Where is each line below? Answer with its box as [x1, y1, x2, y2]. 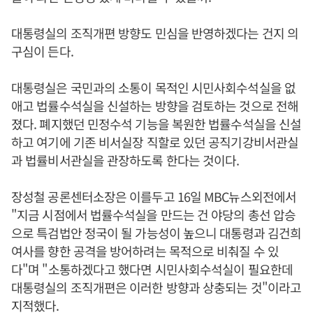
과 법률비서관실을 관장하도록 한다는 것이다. [11, 151, 240, 169]
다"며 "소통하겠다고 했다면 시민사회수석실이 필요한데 [11, 260, 293, 278]
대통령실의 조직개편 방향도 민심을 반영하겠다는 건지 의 [11, 24, 299, 42]
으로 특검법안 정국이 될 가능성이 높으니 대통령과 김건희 [11, 224, 302, 242]
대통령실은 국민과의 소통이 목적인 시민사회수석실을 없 [11, 78, 296, 96]
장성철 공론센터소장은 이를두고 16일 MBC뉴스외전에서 [11, 187, 296, 205]
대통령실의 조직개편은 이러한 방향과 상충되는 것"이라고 [11, 278, 302, 296]
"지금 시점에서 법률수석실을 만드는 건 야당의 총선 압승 [11, 205, 296, 224]
